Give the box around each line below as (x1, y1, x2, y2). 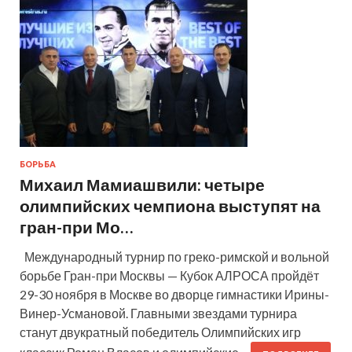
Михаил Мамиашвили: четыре (20, 174, 265, 194)
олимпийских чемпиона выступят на (20, 195, 321, 215)
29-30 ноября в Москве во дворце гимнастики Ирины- (20, 286, 329, 302)
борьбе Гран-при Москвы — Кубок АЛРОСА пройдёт (20, 267, 319, 283)
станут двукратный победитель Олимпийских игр (20, 324, 301, 339)
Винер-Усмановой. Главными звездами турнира (20, 305, 297, 321)
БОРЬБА (20, 159, 56, 169)
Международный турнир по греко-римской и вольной (20, 248, 329, 264)
